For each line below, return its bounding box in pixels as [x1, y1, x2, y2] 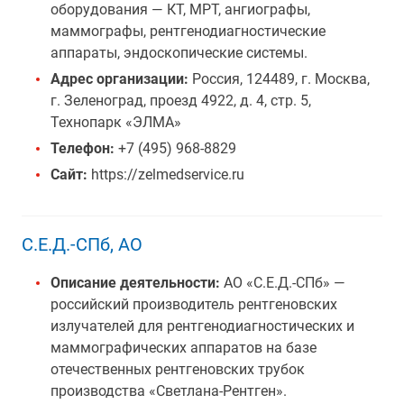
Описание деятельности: [50, 274, 220, 291]
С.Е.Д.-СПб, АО [22, 234, 142, 255]
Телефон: [50, 140, 115, 157]
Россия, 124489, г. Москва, [192, 70, 370, 87]
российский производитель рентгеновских [50, 296, 337, 313]
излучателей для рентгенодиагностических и [50, 317, 354, 335]
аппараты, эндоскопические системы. [50, 44, 308, 61]
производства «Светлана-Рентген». [50, 382, 287, 399]
